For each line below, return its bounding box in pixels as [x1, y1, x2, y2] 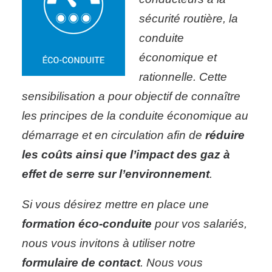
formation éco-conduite [22, 217, 155, 230]
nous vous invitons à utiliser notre [22, 237, 195, 250]
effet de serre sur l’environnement [22, 168, 209, 180]
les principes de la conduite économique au [22, 109, 248, 122]
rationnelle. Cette [139, 70, 227, 83]
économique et [139, 51, 217, 64]
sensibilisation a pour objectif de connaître [22, 90, 240, 103]
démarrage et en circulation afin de [22, 129, 205, 141]
